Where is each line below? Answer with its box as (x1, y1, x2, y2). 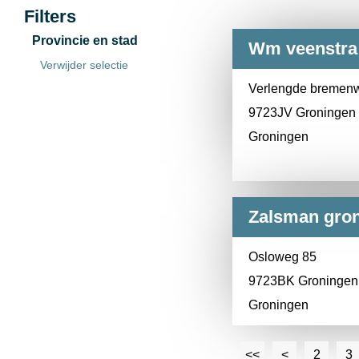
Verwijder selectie (40, 58, 128, 71)
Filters (24, 6, 76, 26)
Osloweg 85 (248, 250, 317, 264)
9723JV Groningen (248, 106, 356, 119)
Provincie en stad (32, 34, 138, 47)
